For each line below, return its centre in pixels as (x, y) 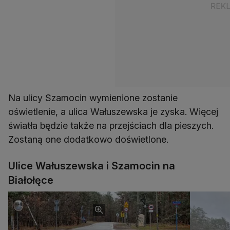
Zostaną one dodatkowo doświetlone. (88, 139)
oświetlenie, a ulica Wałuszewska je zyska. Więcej (113, 111)
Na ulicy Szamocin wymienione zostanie (93, 98)
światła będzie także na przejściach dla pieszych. (111, 125)
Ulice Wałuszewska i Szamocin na (92, 166)
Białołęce (31, 180)
